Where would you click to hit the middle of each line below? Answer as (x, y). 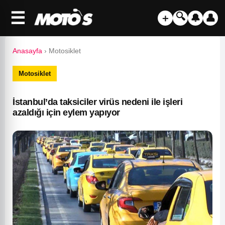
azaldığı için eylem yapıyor (66, 112)
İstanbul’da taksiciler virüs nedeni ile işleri (97, 102)
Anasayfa (27, 51)
